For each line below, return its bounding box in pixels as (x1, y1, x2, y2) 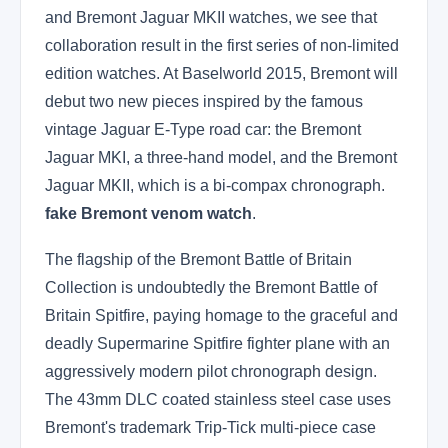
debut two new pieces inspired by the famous (45, 93, 363, 110)
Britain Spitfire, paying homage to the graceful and (45, 307, 398, 324)
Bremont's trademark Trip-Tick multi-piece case (45, 419, 376, 436)
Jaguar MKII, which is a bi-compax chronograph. (45, 177, 385, 194)
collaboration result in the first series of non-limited (45, 37, 399, 54)
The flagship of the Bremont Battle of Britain (45, 251, 352, 268)
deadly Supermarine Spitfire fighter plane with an (45, 335, 390, 352)
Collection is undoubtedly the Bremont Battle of (45, 279, 377, 296)
